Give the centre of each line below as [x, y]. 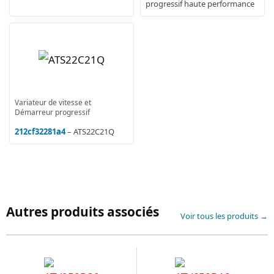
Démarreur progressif [52, 112]
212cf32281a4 [40, 131]
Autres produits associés [83, 211]
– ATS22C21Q [91, 131]
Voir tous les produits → [224, 216]
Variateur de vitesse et [53, 102]
